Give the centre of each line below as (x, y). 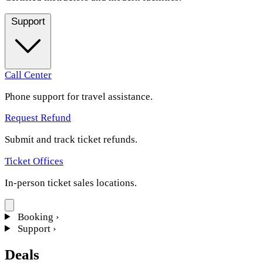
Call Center (28, 75)
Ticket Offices (34, 161)
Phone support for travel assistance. (79, 96)
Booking (35, 217)
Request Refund (38, 118)
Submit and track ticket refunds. (71, 140)
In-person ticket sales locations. (71, 183)
